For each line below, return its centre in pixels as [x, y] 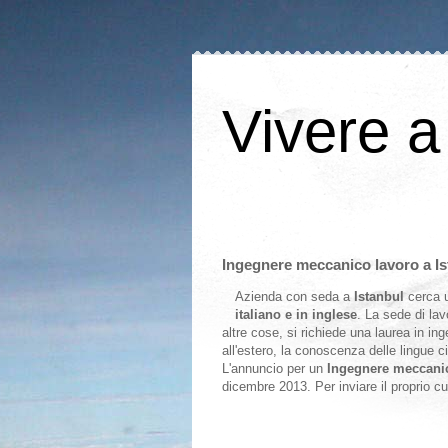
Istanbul [381, 296]
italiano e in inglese [296, 314]
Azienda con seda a [294, 296]
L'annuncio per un [274, 368]
